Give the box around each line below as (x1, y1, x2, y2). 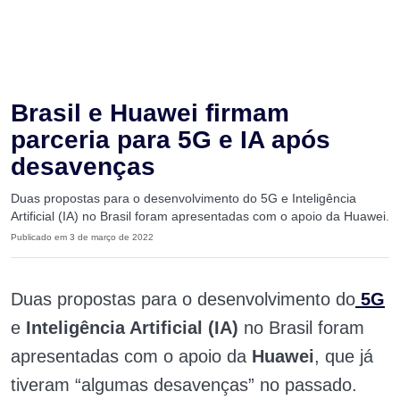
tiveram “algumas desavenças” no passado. (11, 375, 357, 395)
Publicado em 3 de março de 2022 (11, 232, 154, 242)
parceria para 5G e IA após (11, 126, 330, 154)
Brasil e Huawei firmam (11, 99, 289, 127)
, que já (314, 346, 373, 366)
